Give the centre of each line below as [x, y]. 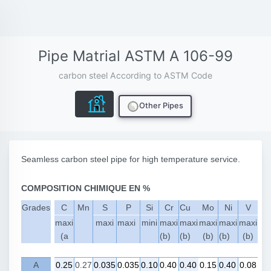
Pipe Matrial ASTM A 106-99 [135, 56]
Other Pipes [161, 106]
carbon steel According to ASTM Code [135, 75]
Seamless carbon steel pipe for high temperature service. [131, 159]
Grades [36, 207]
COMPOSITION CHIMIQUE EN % [86, 188]
